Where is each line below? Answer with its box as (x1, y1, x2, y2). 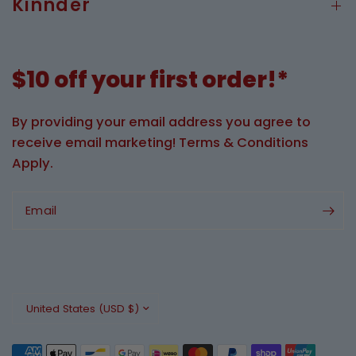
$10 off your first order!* (12, 64, 288, 96)
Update (11, 293, 56, 310)
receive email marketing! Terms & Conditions (12, 133, 309, 153)
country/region (11, 311, 102, 327)
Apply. (12, 154, 53, 173)
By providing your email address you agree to (12, 113, 311, 132)
